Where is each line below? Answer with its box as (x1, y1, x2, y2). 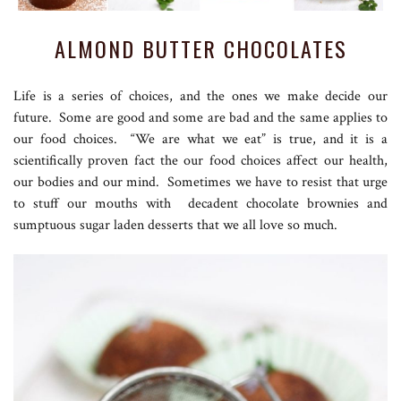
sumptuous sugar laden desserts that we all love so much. (13, 215, 337, 235)
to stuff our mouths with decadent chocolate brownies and (13, 193, 388, 213)
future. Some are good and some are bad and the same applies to (13, 107, 388, 127)
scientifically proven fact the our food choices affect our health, (13, 150, 388, 170)
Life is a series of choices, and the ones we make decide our (13, 86, 388, 106)
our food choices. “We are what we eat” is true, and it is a (13, 129, 388, 149)
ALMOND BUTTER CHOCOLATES (54, 31, 347, 64)
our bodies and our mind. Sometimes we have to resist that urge (13, 172, 388, 192)
